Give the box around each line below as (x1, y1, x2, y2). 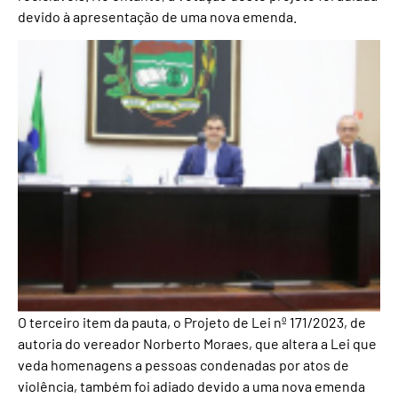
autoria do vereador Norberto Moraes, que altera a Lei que (18, 334, 377, 352)
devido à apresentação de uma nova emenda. (18, 7, 297, 25)
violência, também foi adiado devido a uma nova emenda (18, 377, 365, 394)
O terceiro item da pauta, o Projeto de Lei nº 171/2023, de (18, 313, 366, 330)
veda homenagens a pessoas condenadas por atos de (18, 355, 349, 373)
